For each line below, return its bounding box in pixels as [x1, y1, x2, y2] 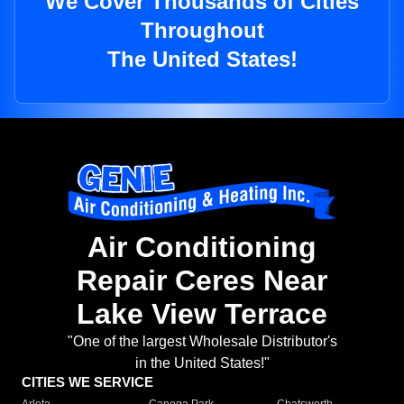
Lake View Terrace [77, 298, 327, 331]
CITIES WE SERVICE [22, 374, 153, 390]
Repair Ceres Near [77, 264, 327, 298]
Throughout [140, 18, 264, 43]
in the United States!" [134, 355, 270, 372]
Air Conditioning [87, 231, 317, 264]
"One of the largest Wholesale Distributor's [67, 334, 337, 350]
